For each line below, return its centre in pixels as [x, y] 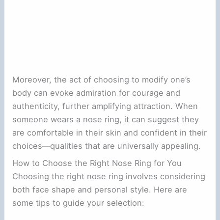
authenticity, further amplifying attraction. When [105, 106]
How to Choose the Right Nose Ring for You [97, 163]
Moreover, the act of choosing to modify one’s [102, 79]
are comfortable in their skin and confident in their [110, 132]
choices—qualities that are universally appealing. [107, 146]
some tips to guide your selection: [79, 203]
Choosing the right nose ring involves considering [109, 176]
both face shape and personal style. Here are [100, 189]
